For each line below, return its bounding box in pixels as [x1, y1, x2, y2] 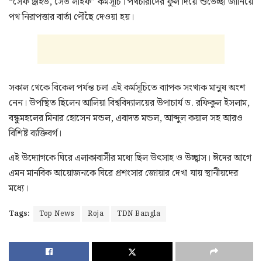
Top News [39, 208, 74, 219]
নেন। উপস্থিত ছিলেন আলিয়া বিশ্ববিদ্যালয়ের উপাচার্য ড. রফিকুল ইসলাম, [9, 95, 250, 111]
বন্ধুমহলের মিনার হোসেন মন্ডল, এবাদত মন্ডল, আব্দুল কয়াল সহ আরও [9, 111, 243, 126]
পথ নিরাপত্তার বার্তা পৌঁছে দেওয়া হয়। [9, 9, 134, 25]
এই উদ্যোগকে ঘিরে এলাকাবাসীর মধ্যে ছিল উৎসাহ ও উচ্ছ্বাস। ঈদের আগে [9, 150, 251, 166]
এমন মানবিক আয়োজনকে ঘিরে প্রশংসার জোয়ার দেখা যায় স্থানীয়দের [9, 166, 238, 181]
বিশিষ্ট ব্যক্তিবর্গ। [9, 126, 61, 141]
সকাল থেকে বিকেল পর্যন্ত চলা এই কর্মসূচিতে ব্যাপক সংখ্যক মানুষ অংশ [9, 80, 245, 95]
